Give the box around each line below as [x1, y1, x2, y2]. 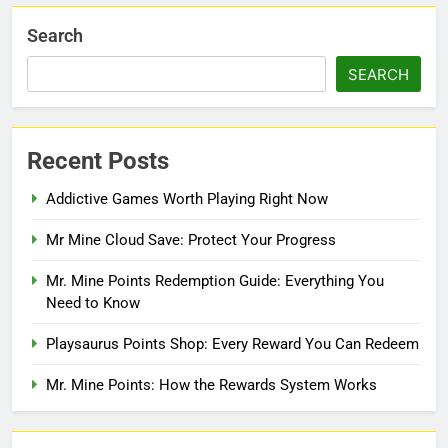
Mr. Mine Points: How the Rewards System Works [46, 376, 377, 395]
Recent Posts [27, 147, 169, 176]
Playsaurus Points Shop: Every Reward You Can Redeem [46, 335, 419, 354]
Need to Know [46, 294, 140, 313]
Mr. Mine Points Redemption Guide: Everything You [46, 272, 384, 291]
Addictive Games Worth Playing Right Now [46, 190, 328, 209]
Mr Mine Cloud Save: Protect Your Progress [46, 231, 336, 250]
